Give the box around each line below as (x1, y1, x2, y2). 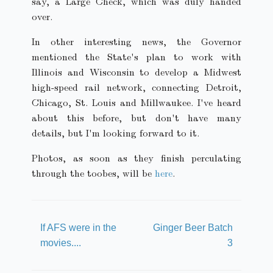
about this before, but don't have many (32, 110, 241, 125)
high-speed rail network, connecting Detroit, (32, 80, 241, 94)
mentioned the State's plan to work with (32, 49, 241, 64)
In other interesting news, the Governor (32, 34, 241, 49)
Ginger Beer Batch (152, 222, 233, 233)
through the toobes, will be (32, 166, 155, 180)
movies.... (40, 238, 82, 249)
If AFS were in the (40, 222, 117, 233)
